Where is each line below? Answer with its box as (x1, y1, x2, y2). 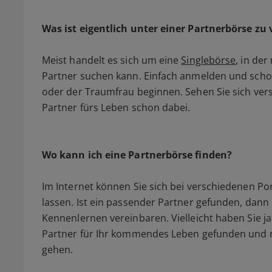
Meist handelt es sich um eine (42, 53, 182, 67)
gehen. (42, 243, 73, 257)
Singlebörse (181, 53, 236, 67)
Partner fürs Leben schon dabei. (42, 101, 191, 115)
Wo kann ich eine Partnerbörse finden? (42, 148, 232, 162)
